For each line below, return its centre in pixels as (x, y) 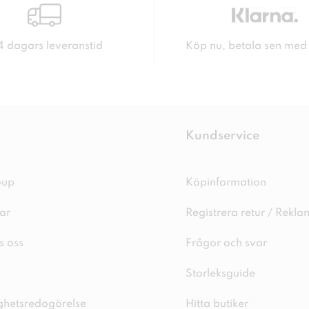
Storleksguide (220, 274)
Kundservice (222, 136)
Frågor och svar (226, 243)
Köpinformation (226, 183)
